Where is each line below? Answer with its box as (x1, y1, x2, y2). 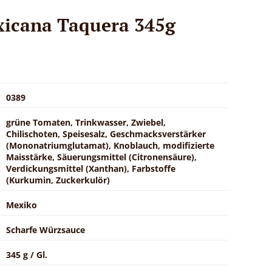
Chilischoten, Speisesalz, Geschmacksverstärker (6, 127, 206, 140)
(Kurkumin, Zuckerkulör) (6, 174, 110, 186)
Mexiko (6, 199, 37, 211)
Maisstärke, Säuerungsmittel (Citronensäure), (6, 151, 197, 163)
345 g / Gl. (6, 248, 47, 260)
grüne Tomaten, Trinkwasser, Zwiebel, (6, 116, 166, 128)
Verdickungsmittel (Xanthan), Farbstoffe (6, 162, 175, 174)
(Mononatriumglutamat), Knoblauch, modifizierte (6, 139, 214, 151)
